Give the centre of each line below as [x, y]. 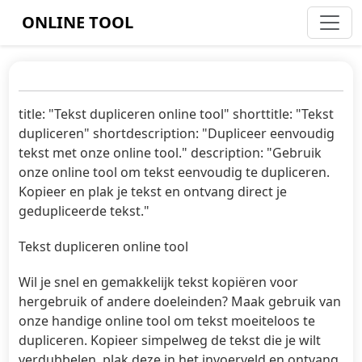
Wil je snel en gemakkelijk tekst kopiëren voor [159, 282]
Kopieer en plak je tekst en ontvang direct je [153, 192]
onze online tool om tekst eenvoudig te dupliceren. [175, 172]
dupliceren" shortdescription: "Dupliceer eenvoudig [177, 133]
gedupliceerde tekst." [84, 211]
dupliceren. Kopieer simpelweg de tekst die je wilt [170, 340]
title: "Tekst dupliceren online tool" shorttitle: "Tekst [177, 114]
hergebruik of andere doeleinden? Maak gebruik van [180, 301]
